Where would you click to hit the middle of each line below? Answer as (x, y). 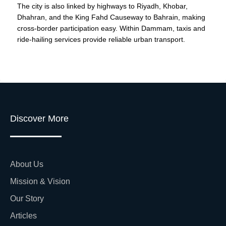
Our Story (27, 198)
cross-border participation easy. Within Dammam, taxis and (111, 29)
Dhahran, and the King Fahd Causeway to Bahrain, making (111, 17)
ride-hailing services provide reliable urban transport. (101, 40)
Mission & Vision (40, 181)
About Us (27, 164)
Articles (23, 215)
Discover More (39, 119)
